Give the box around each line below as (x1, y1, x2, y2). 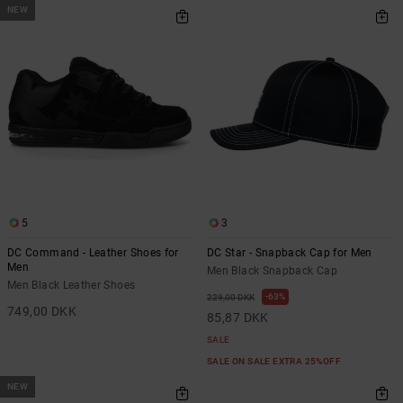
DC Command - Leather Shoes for (7, 246, 179, 259)
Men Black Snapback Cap (207, 264, 337, 277)
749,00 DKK (7, 303, 77, 318)
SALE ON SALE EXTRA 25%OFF (207, 355, 344, 366)
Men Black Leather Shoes (7, 278, 136, 291)
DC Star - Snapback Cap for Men (207, 246, 372, 259)
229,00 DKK (207, 291, 255, 302)
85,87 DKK (207, 309, 269, 325)
